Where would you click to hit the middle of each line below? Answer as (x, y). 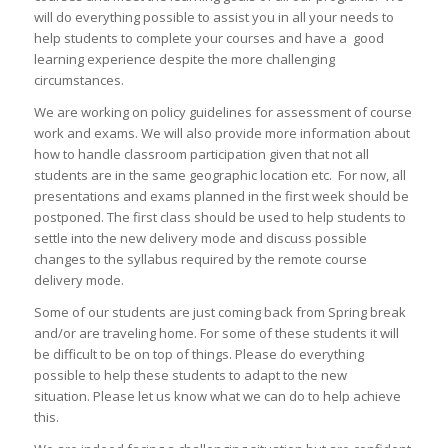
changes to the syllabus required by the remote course (200, 258)
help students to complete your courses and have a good (208, 37)
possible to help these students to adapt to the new (190, 374)
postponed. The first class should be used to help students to (219, 216)
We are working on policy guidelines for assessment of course (222, 111)
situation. (61, 395)
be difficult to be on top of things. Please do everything (198, 353)
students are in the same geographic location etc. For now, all (219, 174)
